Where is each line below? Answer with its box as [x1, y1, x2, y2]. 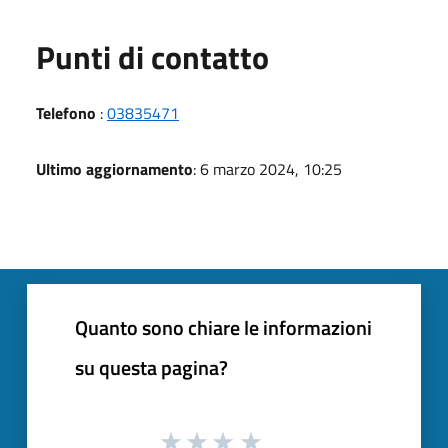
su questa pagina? [75, 351, 228, 383]
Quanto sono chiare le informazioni [75, 311, 372, 343]
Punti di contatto [36, 32, 269, 81]
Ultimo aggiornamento [36, 156, 193, 181]
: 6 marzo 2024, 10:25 [193, 156, 342, 181]
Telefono [36, 100, 96, 125]
